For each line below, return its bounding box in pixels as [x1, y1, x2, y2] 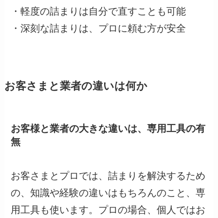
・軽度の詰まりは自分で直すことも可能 [11, 5, 186, 17]
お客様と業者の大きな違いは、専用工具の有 [11, 123, 206, 134]
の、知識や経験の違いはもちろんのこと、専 [11, 187, 206, 199]
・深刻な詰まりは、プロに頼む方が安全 [11, 22, 186, 34]
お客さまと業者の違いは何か [4, 80, 147, 92]
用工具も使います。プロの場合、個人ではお [11, 204, 206, 216]
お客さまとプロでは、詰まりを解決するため [11, 170, 206, 182]
